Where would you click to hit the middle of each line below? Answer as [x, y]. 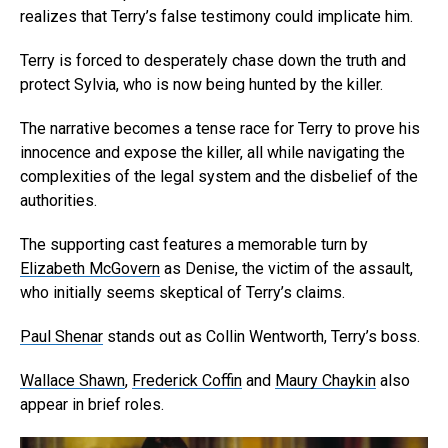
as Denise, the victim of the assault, [286, 268]
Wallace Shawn [72, 380]
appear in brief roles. [92, 404]
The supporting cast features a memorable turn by [194, 244]
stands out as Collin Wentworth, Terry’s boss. [261, 336]
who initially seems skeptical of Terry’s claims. [182, 292]
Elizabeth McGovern [90, 268]
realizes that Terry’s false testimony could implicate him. [216, 16]
